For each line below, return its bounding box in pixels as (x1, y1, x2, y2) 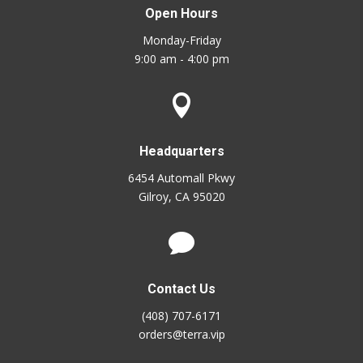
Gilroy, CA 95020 (138, 189, 225, 204)
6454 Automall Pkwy (128, 170, 235, 186)
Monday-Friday (142, 32, 221, 48)
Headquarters (139, 143, 224, 159)
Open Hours (145, 6, 218, 21)
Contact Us (147, 281, 216, 297)
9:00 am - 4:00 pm (134, 51, 229, 66)
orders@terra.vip (138, 327, 225, 342)
